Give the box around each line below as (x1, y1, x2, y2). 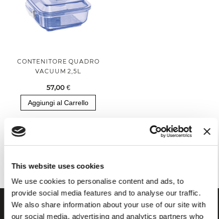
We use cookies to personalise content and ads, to (11, 177, 184, 185)
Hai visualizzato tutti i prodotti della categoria (31, 145, 188, 154)
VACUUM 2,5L (35, 67, 81, 75)
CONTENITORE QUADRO (17, 58, 100, 66)
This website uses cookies (11, 161, 104, 170)
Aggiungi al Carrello (28, 99, 89, 107)
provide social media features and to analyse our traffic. (11, 189, 201, 197)
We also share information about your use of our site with (11, 200, 206, 209)
